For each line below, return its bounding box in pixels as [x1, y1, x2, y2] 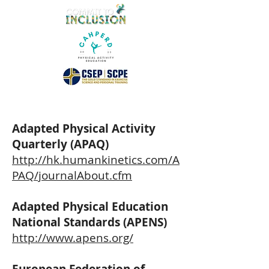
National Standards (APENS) [12, 214, 167, 230]
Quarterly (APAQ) [12, 136, 109, 152]
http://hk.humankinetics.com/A [12, 152, 180, 168]
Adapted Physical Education [12, 199, 168, 214]
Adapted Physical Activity [12, 121, 156, 136]
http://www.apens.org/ [12, 230, 133, 246]
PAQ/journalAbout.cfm [12, 168, 132, 183]
